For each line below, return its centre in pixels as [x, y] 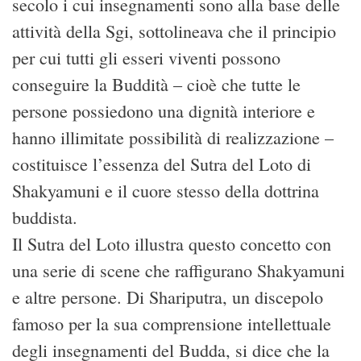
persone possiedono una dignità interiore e [164, 111]
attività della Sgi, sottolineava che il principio [174, 31]
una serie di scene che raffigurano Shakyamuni [178, 271]
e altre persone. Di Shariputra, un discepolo [168, 297]
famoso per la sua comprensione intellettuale [172, 324]
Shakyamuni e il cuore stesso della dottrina [166, 191]
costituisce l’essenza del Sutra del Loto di [162, 164]
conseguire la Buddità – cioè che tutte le [156, 85]
